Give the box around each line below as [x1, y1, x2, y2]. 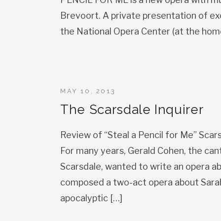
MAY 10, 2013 [60, 87, 116, 95]
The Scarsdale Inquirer [60, 102, 204, 117]
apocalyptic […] [60, 193, 122, 203]
